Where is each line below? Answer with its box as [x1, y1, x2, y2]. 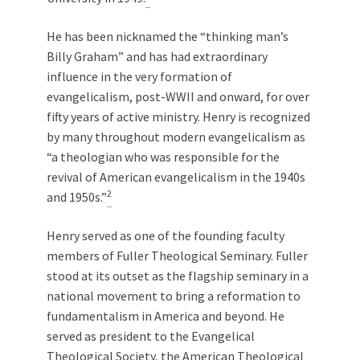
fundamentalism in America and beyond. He [47, 308, 284, 324]
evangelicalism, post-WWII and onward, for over [47, 88, 309, 104]
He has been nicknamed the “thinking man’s [47, 28, 288, 44]
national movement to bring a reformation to [47, 288, 301, 304]
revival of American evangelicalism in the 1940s [47, 169, 305, 185]
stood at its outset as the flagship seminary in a [47, 268, 309, 284]
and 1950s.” [47, 189, 107, 205]
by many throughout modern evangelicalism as [47, 129, 305, 145]
